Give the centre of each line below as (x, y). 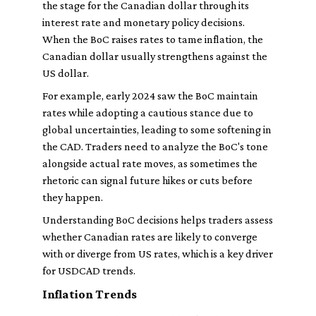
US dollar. (66, 73)
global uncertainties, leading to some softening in (157, 129)
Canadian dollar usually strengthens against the (155, 56)
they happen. (73, 197)
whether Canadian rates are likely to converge (150, 237)
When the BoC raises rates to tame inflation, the (153, 39)
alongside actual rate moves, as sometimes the (150, 163)
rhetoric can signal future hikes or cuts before (147, 180)
